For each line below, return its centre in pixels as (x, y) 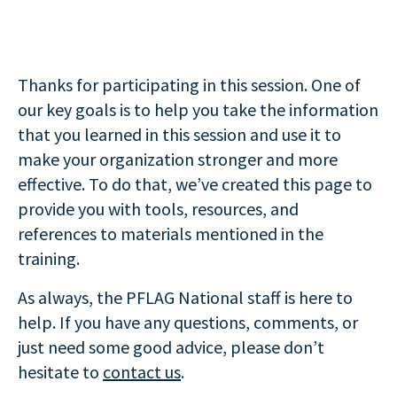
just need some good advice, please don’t (171, 347)
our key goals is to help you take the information (198, 109)
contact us (142, 372)
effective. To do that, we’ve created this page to (195, 184)
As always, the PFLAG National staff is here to (185, 297)
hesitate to (60, 372)
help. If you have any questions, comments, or (188, 322)
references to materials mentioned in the (171, 234)
